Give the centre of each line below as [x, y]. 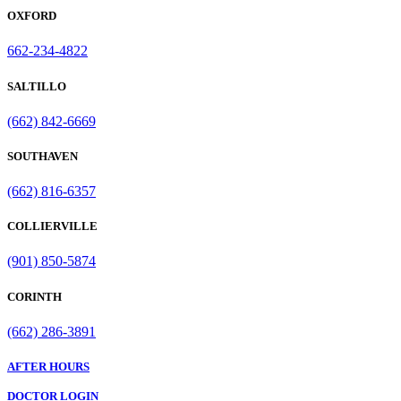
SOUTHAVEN [43, 156]
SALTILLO [37, 86]
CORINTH [34, 296]
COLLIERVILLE [52, 226]
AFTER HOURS [48, 366]
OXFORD [32, 16]
